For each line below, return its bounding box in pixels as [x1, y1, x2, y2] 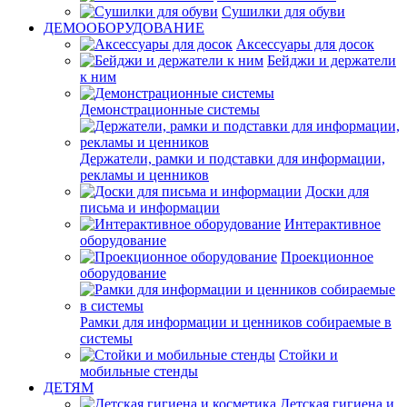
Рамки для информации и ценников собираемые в [80, 314, 392, 330]
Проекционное [281, 249, 373, 264]
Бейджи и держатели [267, 53, 396, 68]
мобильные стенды [80, 363, 198, 379]
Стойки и [279, 347, 338, 362]
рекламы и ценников [80, 167, 209, 183]
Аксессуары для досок [236, 36, 374, 52]
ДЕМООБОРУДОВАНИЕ [44, 20, 204, 35]
